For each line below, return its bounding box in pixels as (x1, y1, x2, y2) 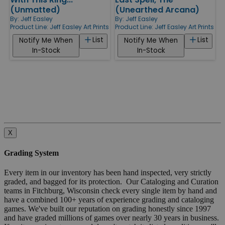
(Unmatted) (10, 4, 60, 16)
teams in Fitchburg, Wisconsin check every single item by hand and (4, 186, 217, 195)
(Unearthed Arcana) (115, 4, 199, 16)
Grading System (4, 149, 59, 158)
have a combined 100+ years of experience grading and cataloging (4, 195, 214, 204)
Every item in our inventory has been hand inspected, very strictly (4, 168, 211, 177)
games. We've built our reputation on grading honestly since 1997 (4, 204, 211, 213)
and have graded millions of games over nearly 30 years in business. (4, 213, 221, 222)
